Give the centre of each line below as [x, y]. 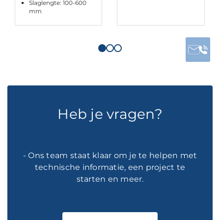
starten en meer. [110, 179]
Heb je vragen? [110, 114]
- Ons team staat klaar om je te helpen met [110, 155]
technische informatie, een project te [110, 167]
